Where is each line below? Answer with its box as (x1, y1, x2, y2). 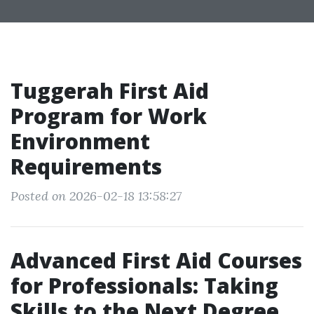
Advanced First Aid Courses (11, 246, 302, 275)
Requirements (11, 152, 162, 181)
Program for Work (11, 102, 207, 130)
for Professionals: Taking (11, 271, 278, 300)
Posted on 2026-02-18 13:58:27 (11, 188, 182, 204)
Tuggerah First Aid (11, 76, 209, 105)
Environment (11, 127, 150, 156)
